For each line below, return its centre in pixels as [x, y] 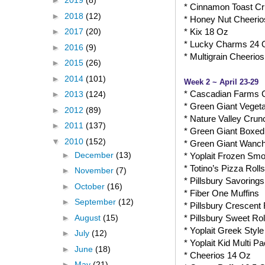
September [96, 202]
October [91, 186]
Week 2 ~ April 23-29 [221, 82]
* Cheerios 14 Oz [217, 255]
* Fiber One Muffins [222, 193]
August [88, 217]
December [95, 155]
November [95, 171]
